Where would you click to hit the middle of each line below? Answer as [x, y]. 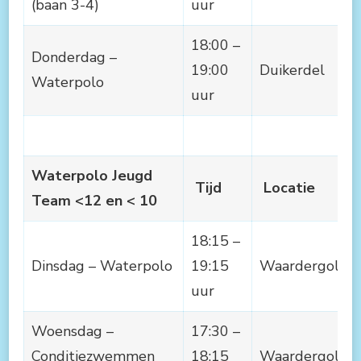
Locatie [287, 187]
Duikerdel [292, 70]
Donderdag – [74, 57]
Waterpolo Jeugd [92, 175]
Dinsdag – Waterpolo [102, 266]
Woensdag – [73, 331]
